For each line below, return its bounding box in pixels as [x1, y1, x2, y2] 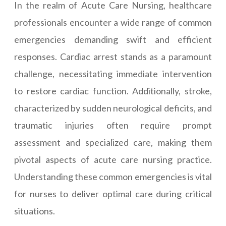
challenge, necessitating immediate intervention [14, 68, 212, 79]
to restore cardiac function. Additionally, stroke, [14, 85, 212, 96]
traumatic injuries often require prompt [14, 120, 212, 131]
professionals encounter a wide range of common [14, 17, 212, 28]
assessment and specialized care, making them [14, 137, 212, 148]
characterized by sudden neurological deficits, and [14, 102, 212, 114]
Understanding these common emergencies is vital [14, 171, 212, 182]
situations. [14, 205, 55, 216]
